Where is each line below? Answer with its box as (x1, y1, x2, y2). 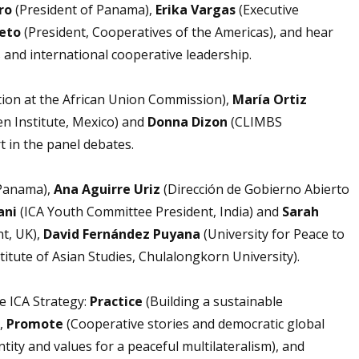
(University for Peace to (200, 224, 345, 243)
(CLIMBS (231, 112, 282, 131)
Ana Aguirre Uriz (54, 179, 160, 198)
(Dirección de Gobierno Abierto (160, 179, 349, 198)
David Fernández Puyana (43, 224, 200, 243)
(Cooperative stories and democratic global (63, 314, 325, 333)
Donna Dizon (144, 112, 231, 131)
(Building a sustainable (143, 292, 283, 310)
